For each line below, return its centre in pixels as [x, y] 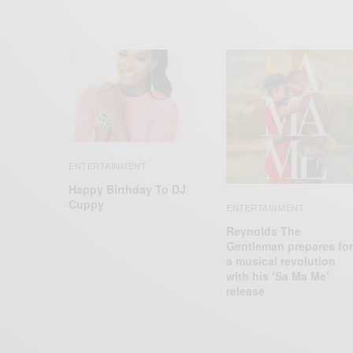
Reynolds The [264, 231]
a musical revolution [281, 261]
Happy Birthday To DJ [127, 189]
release [245, 291]
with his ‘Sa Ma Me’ [278, 276]
